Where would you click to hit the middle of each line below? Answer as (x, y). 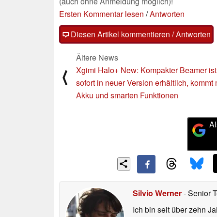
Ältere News (97, 57)
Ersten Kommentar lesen (101, 14)
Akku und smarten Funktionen (127, 95)
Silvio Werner (157, 193)
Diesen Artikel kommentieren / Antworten (140, 34)
